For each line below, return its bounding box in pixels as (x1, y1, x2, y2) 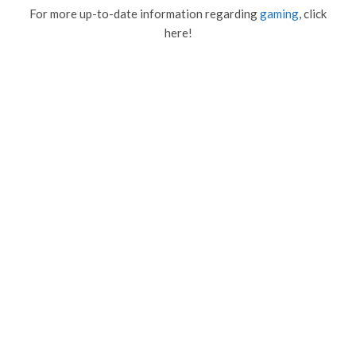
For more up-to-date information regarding (29, 6, 260, 21)
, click (299, 6, 327, 21)
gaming (260, 6, 299, 21)
